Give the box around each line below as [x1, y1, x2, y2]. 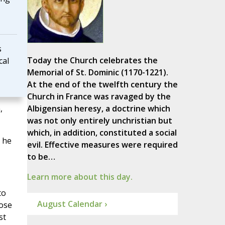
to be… [27, 151, 55, 163]
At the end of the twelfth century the [27, 79, 178, 90]
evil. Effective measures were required [27, 139, 178, 151]
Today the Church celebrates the [27, 55, 158, 66]
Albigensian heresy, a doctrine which [27, 103, 170, 115]
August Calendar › [37, 198, 107, 210]
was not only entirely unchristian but [27, 115, 172, 127]
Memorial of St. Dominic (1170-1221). [27, 67, 168, 78]
